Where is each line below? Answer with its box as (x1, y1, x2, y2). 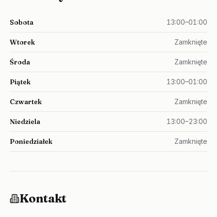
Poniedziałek (10, 137, 52, 146)
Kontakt (19, 191, 66, 205)
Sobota (10, 18, 33, 27)
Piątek (10, 77, 31, 86)
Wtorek (10, 38, 35, 46)
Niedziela (10, 117, 40, 126)
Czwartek (10, 97, 42, 106)
